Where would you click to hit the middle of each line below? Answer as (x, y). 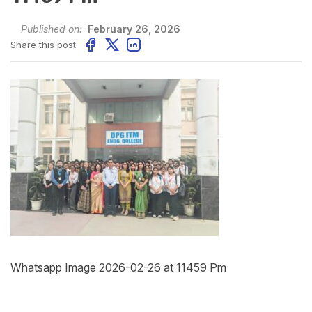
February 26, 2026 (133, 29)
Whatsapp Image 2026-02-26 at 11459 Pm (118, 267)
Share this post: (44, 44)
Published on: (52, 29)
